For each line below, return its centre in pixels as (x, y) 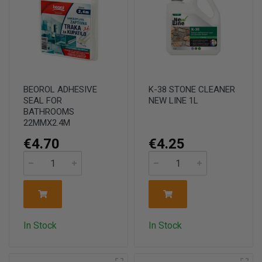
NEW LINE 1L (173, 101)
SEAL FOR (43, 101)
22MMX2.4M (47, 123)
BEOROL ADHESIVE (60, 89)
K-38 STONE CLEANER (192, 89)
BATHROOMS (49, 112)
